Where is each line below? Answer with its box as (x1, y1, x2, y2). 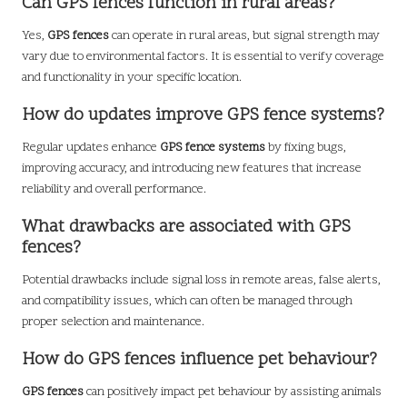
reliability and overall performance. (22, 180, 206, 198)
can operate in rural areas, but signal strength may (109, 26, 380, 45)
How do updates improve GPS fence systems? (22, 103, 384, 128)
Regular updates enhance (22, 138, 160, 156)
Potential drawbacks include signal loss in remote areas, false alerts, (22, 271, 381, 289)
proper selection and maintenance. (22, 313, 204, 331)
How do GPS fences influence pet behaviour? (22, 348, 377, 373)
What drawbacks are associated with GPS (22, 214, 351, 240)
